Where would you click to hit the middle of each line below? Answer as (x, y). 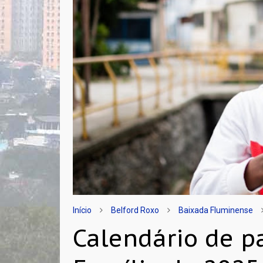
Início (82, 210)
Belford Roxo (135, 210)
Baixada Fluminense (216, 210)
